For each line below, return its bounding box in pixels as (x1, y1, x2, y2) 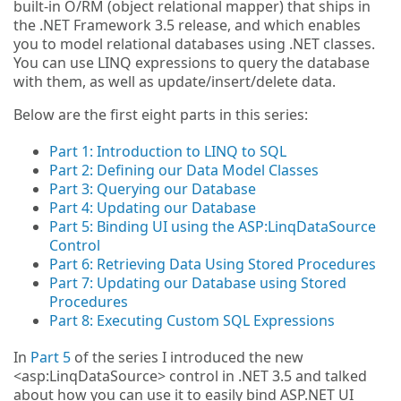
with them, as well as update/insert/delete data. (13, 72, 336, 91)
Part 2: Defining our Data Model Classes (49, 160, 319, 180)
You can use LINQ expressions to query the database (13, 53, 370, 73)
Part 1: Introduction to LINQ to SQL (49, 141, 286, 161)
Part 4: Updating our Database (49, 198, 256, 218)
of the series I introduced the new (71, 347, 303, 367)
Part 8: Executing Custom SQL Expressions (49, 311, 335, 330)
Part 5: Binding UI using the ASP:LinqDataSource (49, 217, 376, 236)
